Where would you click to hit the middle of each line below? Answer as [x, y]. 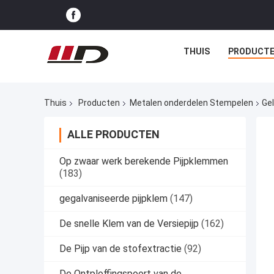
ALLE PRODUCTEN [113, 135]
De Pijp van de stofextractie [120, 249]
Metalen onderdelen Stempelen [191, 103]
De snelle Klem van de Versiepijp [129, 224]
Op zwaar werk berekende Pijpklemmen [144, 161]
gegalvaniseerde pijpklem [113, 199]
